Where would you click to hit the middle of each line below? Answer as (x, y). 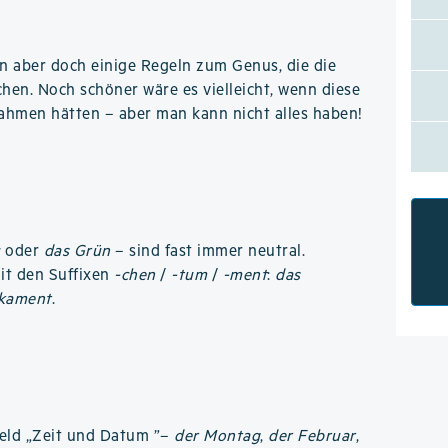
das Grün (77, 251)
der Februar (312, 436)
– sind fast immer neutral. (208, 251)
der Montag (217, 436)
